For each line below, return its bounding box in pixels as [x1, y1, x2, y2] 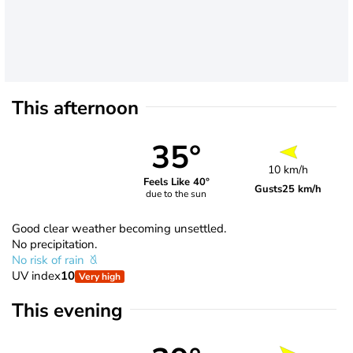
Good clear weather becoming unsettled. [12, 220, 226, 236]
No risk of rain [12, 251, 87, 268]
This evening [12, 297, 123, 323]
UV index [12, 267, 61, 284]
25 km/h [282, 181, 322, 196]
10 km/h [268, 162, 309, 177]
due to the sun [146, 188, 207, 201]
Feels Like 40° [143, 175, 210, 190]
